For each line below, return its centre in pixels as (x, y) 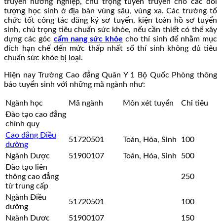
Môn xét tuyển (148, 103)
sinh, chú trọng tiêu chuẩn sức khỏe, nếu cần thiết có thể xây (110, 29)
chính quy (22, 124)
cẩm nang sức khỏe (88, 39)
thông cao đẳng (32, 176)
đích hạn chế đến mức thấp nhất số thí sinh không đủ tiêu (110, 48)
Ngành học (24, 103)
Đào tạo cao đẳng (36, 114)
